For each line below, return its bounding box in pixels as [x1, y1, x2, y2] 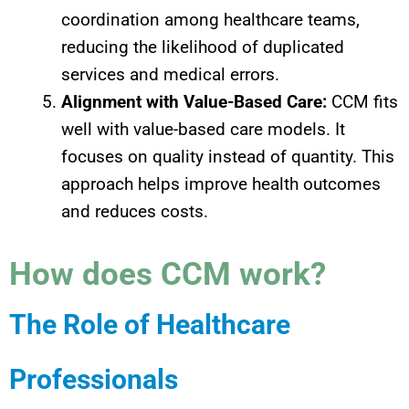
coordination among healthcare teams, [61, 9, 360, 31]
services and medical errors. [61, 64, 279, 86]
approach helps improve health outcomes [61, 173, 381, 195]
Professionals [9, 362, 178, 395]
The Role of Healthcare [9, 308, 290, 341]
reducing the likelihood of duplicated [61, 37, 344, 58]
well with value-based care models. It [61, 119, 345, 141]
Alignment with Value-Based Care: [61, 91, 327, 113]
